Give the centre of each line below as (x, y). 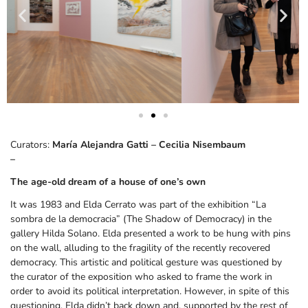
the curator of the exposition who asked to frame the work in (141, 276)
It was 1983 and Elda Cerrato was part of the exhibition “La (138, 204)
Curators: (31, 144)
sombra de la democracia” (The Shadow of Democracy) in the (141, 219)
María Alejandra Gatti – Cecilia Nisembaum (149, 144)
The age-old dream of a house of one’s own (109, 181)
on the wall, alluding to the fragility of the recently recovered (140, 247)
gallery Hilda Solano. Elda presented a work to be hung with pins (151, 233)
